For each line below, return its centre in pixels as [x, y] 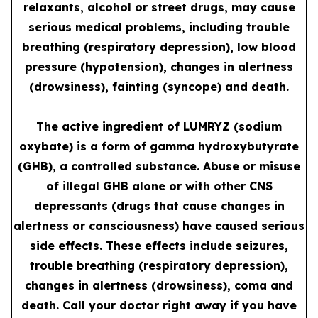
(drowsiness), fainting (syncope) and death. [159, 86]
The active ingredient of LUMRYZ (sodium [159, 126]
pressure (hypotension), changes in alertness [159, 66]
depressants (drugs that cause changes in [159, 205]
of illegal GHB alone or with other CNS [159, 186]
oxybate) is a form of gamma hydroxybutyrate [159, 146]
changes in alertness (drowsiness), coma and [159, 285]
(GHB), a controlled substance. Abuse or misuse [159, 166]
